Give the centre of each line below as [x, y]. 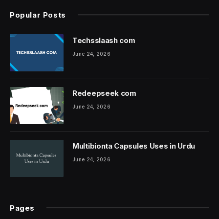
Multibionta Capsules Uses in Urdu [134, 146]
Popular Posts [38, 15]
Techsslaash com [104, 40]
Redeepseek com [104, 93]
